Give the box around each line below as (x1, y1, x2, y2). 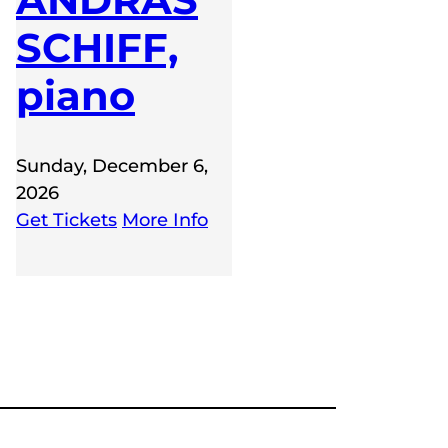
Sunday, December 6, (16, 155, 208, 178)
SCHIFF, (16, 23, 178, 73)
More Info (122, 209, 208, 232)
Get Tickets (16, 209, 117, 232)
